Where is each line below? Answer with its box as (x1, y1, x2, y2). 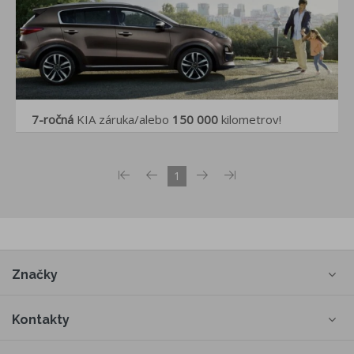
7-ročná (32, 111, 73, 128)
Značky (12, 266, 58, 282)
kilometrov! (218, 111, 281, 128)
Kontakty (12, 311, 70, 327)
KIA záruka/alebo (73, 111, 172, 128)
